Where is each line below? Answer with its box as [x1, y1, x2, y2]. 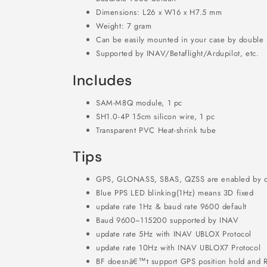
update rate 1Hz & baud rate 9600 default [96, 201, 247, 212]
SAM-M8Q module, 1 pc [96, 97, 182, 108]
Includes [73, 70, 133, 89]
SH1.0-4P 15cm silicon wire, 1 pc [96, 110, 215, 122]
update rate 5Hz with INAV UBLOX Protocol [96, 228, 252, 240]
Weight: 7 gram [96, 20, 152, 32]
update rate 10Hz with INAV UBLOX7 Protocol [96, 242, 261, 253]
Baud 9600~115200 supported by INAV [96, 215, 239, 226]
